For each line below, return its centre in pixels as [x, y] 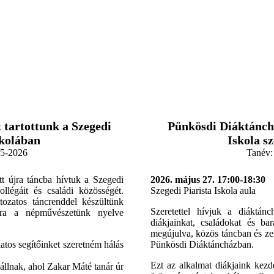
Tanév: [260, 153]
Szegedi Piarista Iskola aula [203, 191]
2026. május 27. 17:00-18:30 [208, 180]
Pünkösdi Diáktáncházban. [202, 245]
